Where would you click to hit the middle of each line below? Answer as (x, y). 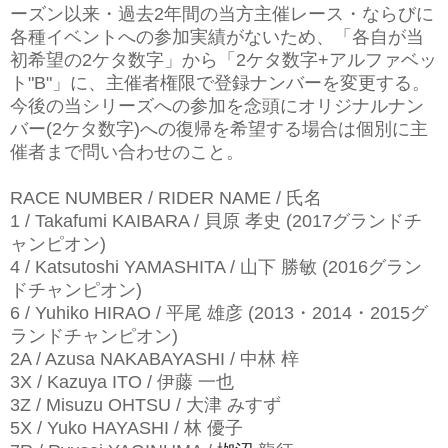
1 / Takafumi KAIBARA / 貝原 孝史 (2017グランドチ (216, 220)
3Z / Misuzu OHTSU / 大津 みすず (145, 404)
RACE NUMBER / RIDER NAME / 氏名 (166, 197)
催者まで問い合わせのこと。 (127, 151)
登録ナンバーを (277, 82)
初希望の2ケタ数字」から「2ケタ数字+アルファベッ (223, 59)
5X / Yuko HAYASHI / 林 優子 (126, 427)
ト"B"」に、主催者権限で (112, 82)
